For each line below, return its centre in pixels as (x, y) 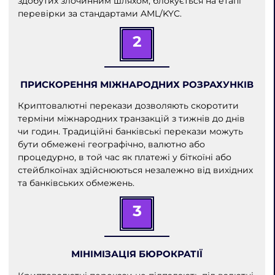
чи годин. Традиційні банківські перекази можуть (130, 132)
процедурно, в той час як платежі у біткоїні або (124, 157)
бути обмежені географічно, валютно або (111, 145)
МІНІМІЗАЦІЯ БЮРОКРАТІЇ (137, 254)
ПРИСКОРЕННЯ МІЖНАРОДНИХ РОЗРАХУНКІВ (137, 84)
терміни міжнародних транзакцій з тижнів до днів (131, 119)
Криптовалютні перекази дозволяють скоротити (128, 106)
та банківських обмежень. (76, 183)
